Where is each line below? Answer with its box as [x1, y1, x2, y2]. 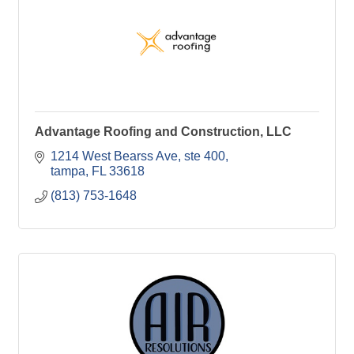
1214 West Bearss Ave [51, 149, 178, 163]
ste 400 [184, 149, 225, 163]
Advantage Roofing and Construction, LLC [35, 124, 292, 138]
